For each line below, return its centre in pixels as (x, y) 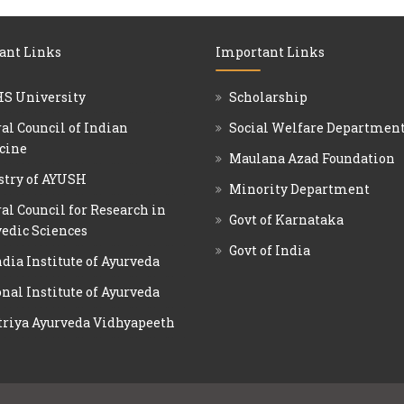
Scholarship (268, 97)
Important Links (270, 52)
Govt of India (270, 250)
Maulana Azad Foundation (312, 158)
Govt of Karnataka (286, 220)
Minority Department (299, 189)
